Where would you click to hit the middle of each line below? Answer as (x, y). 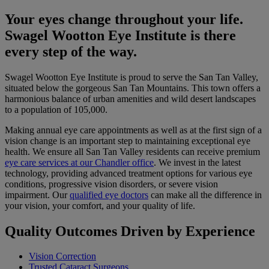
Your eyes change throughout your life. (124, 19)
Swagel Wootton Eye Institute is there (120, 35)
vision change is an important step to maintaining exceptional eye (128, 141)
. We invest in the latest (197, 162)
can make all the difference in (205, 195)
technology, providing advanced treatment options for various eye (128, 173)
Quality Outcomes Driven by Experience (130, 231)
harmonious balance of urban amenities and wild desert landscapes (130, 98)
